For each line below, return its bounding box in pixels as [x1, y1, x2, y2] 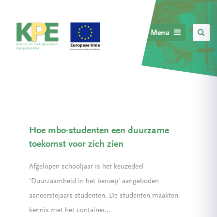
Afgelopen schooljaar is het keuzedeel [29, 163, 144, 170]
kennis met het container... [29, 207, 110, 214]
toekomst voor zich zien [29, 139, 124, 149]
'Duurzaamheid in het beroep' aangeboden [29, 178, 159, 185]
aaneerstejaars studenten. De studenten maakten [29, 192, 178, 200]
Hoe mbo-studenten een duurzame [29, 126, 169, 136]
